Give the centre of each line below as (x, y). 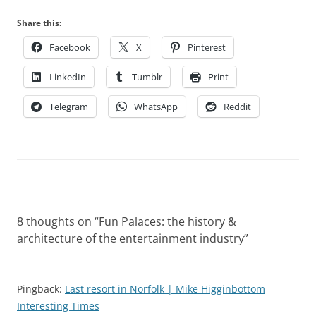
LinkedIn (68, 77)
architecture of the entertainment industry (130, 239)
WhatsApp (156, 107)
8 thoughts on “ (58, 222)
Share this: (39, 23)
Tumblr (147, 77)
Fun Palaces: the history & (168, 222)
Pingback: (41, 289)
